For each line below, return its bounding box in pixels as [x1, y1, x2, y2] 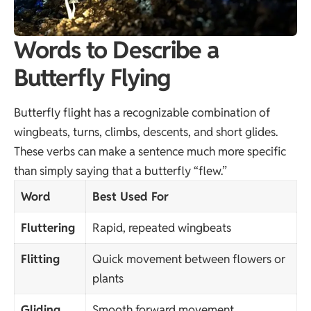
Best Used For [92, 188, 169, 204]
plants [92, 270, 124, 286]
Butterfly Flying [14, 62, 170, 93]
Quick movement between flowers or [92, 251, 285, 267]
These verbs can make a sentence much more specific [14, 143, 286, 159]
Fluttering [20, 219, 75, 235]
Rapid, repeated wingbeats [92, 219, 231, 235]
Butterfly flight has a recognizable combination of [14, 104, 270, 120]
